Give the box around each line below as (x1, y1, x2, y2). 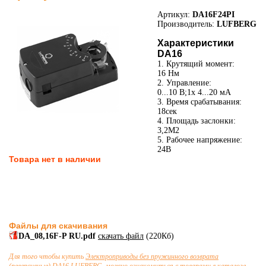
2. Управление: (157, 78, 211, 87)
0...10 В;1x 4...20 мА (157, 88, 231, 97)
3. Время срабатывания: (157, 97, 242, 106)
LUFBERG (214, 20, 256, 28)
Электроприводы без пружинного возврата (85, 252, 218, 261)
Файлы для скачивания (9, 221, 107, 230)
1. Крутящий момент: (157, 59, 235, 68)
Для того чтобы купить (9, 252, 85, 261)
